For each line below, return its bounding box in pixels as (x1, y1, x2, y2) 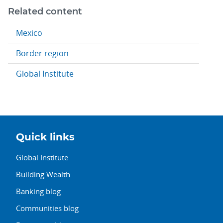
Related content (8, 7, 82, 16)
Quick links (16, 132, 75, 142)
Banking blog (16, 186, 61, 196)
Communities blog (16, 203, 79, 213)
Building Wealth (16, 169, 70, 179)
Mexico (16, 27, 42, 38)
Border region (16, 47, 69, 59)
